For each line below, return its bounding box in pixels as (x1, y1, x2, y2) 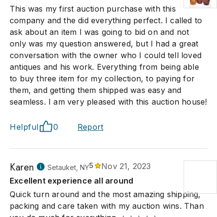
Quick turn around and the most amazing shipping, (10, 189, 201, 199)
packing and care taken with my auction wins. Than (10, 201, 204, 211)
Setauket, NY (47, 163, 89, 171)
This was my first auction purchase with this (10, 4, 176, 14)
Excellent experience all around (10, 176, 134, 186)
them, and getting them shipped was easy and (10, 85, 182, 95)
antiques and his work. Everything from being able (10, 62, 199, 72)
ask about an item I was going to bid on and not (10, 27, 189, 37)
